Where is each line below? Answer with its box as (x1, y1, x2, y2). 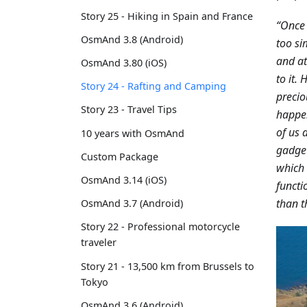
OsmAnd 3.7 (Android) (81, 197, 183, 210)
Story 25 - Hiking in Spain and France (81, 9, 253, 23)
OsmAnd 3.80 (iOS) (81, 56, 167, 70)
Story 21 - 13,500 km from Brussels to (81, 259, 254, 273)
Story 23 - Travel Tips (81, 103, 177, 116)
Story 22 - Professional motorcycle (81, 220, 240, 234)
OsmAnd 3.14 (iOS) (81, 173, 167, 186)
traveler (81, 236, 116, 249)
